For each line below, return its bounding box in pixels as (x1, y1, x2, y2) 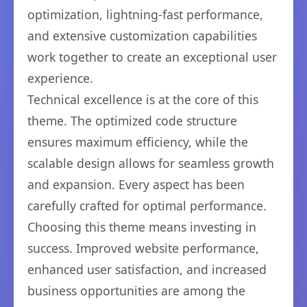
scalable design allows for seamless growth (27, 155, 274, 171)
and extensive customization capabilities (27, 27, 257, 44)
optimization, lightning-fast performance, (27, 6, 263, 23)
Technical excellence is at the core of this (27, 91, 258, 108)
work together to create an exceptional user (27, 49, 277, 65)
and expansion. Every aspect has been (27, 176, 245, 193)
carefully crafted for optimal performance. (27, 197, 267, 214)
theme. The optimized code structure (27, 112, 237, 129)
